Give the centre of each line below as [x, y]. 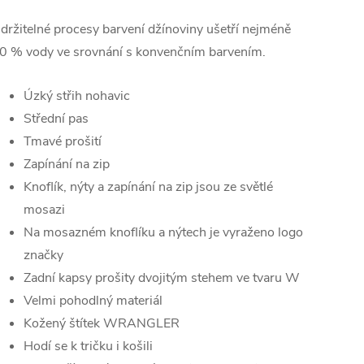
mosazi [44, 210]
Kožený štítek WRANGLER [102, 323]
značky [43, 255]
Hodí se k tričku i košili [88, 346]
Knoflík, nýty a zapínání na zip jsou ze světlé [148, 187]
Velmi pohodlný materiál [93, 301]
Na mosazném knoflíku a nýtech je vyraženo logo [163, 232]
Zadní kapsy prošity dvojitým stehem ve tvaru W [162, 278]
